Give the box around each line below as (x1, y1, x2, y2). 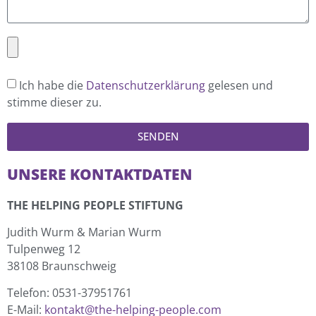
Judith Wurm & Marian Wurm (7, 224, 162, 241)
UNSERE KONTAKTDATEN (7, 164, 193, 184)
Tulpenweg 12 (7, 241, 80, 257)
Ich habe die (19, 77, 86, 93)
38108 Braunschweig (7, 258, 116, 274)
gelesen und (205, 77, 273, 93)
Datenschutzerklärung (86, 77, 205, 93)
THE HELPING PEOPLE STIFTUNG (7, 197, 183, 213)
